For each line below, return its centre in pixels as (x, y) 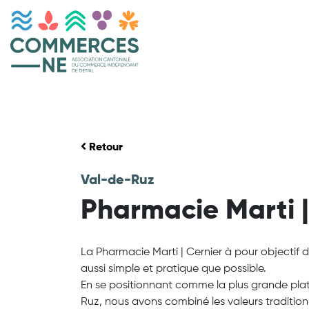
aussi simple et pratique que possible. (173, 269)
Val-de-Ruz (118, 181)
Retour (104, 148)
